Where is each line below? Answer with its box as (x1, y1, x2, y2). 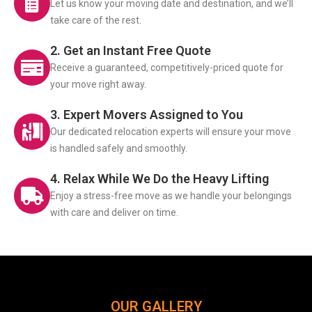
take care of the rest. (50, 14, 141, 26)
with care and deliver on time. (50, 206, 178, 218)
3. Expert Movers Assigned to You (50, 107, 243, 122)
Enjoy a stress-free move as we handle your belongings (50, 189, 292, 201)
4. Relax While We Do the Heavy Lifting (50, 171, 269, 186)
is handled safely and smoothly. (50, 142, 187, 154)
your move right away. (50, 78, 146, 90)
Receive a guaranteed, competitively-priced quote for (50, 61, 283, 73)
